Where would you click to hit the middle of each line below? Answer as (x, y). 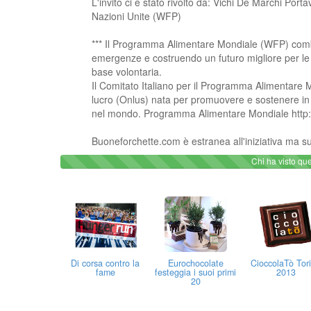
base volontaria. (127, 72)
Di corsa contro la (106, 263)
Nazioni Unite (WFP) (136, 16)
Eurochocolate (195, 263)
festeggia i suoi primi (196, 272)
